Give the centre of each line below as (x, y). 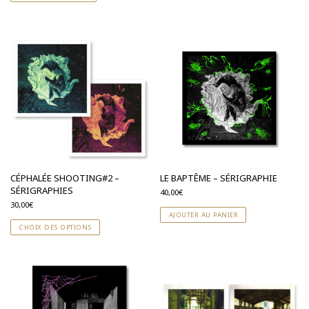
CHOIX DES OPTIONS (55, 227)
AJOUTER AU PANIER (203, 215)
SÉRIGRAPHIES (42, 190)
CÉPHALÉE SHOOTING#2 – (65, 178)
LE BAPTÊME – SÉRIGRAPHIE (219, 178)
